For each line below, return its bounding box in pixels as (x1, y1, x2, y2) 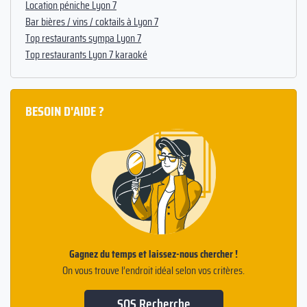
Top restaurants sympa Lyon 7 (25, 29, 141, 47)
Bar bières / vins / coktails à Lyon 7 (25, 13, 158, 31)
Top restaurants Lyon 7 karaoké (25, 46, 147, 64)
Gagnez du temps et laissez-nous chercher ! (69, 245, 238, 263)
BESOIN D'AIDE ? (25, 100, 104, 123)
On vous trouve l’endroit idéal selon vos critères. (62, 262, 245, 280)
